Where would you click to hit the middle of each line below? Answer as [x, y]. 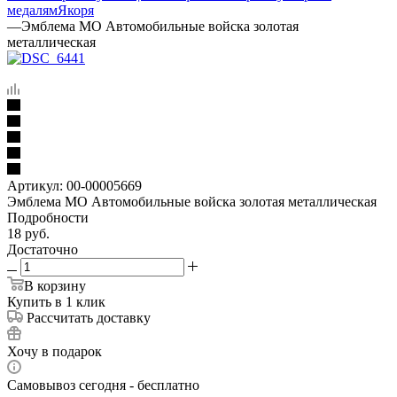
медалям [32, 10]
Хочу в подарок [54, 351]
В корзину [55, 285]
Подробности [48, 217]
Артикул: [35, 185]
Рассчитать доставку [89, 317]
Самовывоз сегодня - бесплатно [103, 385]
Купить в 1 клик [56, 301]
